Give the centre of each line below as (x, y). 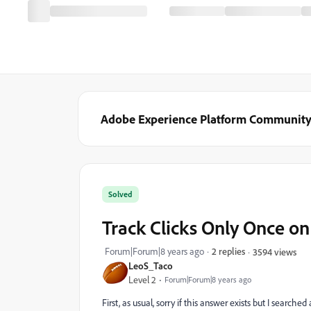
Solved (120, 194)
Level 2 (142, 280)
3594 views (275, 251)
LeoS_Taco (151, 266)
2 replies (228, 251)
